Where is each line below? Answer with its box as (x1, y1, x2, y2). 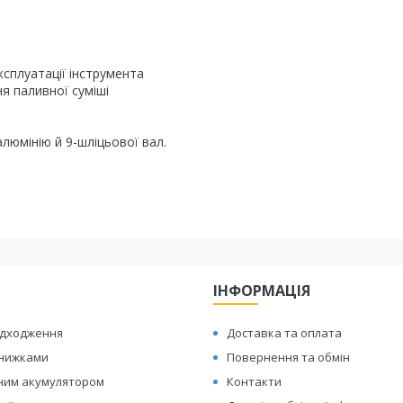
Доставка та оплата (227, 325, 343, 341)
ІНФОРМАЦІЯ (213, 281, 311, 300)
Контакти (227, 373, 282, 390)
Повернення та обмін (227, 349, 351, 365)
